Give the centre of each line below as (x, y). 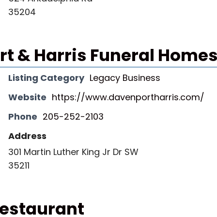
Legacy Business (125, 78)
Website (27, 97)
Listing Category (46, 78)
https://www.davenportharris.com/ (128, 97)
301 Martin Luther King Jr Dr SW (73, 152)
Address (27, 136)
